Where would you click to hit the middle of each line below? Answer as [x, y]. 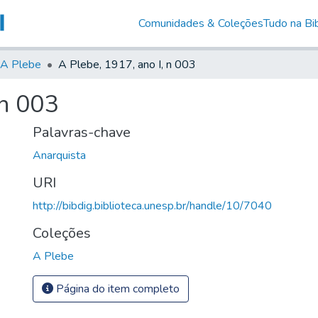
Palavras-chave [82, 132]
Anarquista [59, 155]
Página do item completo [116, 289]
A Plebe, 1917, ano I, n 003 [127, 64]
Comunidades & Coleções [201, 23]
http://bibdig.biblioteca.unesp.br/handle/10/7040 [152, 205]
